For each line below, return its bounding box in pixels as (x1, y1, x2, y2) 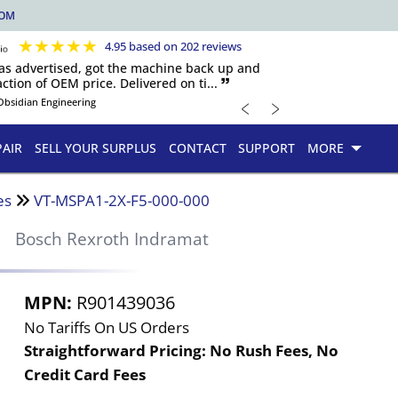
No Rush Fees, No (210, 339, 339, 361)
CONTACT (168, 139, 227, 157)
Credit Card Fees (24, 363, 147, 385)
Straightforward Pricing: (24, 339, 211, 361)
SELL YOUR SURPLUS (34, 139, 156, 157)
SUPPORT (238, 139, 296, 157)
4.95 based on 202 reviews (105, 38, 243, 54)
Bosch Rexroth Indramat (15, 227, 210, 250)
